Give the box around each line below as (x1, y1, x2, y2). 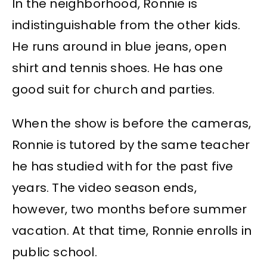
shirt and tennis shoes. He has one (12, 60, 223, 77)
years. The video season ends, (12, 179, 197, 196)
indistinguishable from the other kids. (12, 17, 241, 34)
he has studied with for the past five (12, 157, 234, 175)
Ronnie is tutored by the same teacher (12, 136, 250, 153)
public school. (12, 243, 97, 260)
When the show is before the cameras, (12, 114, 252, 132)
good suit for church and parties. (12, 81, 215, 98)
